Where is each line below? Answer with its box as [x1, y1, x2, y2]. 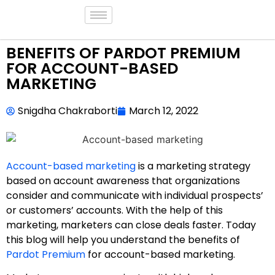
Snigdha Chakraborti [18, 104, 117, 118]
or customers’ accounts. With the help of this [6, 203, 223, 217]
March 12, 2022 [129, 104, 198, 118]
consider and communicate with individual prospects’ [6, 188, 263, 203]
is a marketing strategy [136, 158, 250, 173]
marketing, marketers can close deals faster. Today [6, 217, 256, 232]
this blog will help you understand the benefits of [6, 232, 240, 247]
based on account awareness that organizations [6, 173, 240, 188]
